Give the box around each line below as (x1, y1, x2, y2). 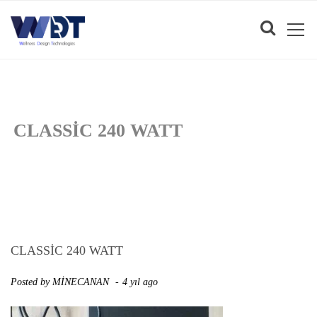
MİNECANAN (52, 277, 109, 287)
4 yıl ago (122, 277, 161, 287)
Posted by (11, 277, 52, 287)
